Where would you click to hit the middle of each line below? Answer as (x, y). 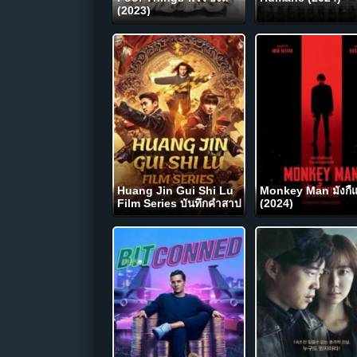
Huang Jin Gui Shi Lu (175, 191)
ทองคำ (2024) (152, 216)
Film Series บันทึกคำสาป (179, 204)
